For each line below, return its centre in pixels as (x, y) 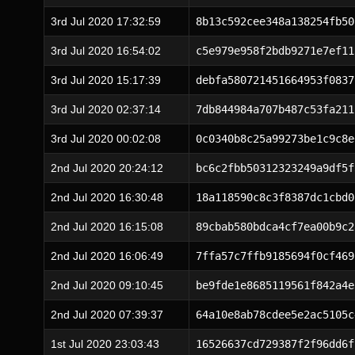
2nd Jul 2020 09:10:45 (107, 285)
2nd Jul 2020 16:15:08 (107, 227)
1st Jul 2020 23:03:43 (105, 344)
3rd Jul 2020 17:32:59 (106, 21)
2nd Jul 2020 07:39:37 (107, 315)
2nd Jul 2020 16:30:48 (107, 197)
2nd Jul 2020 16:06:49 (107, 256)
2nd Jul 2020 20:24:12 (107, 168)
